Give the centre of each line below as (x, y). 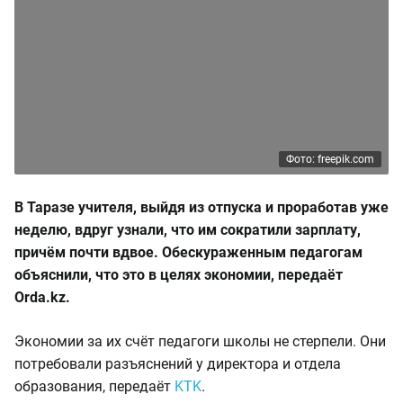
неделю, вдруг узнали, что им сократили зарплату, (188, 230)
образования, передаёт (94, 386)
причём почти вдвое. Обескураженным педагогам (188, 252)
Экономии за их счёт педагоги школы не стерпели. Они (200, 341)
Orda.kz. (42, 297)
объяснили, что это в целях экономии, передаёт (179, 275)
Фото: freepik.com (330, 159)
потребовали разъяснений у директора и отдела (178, 364)
